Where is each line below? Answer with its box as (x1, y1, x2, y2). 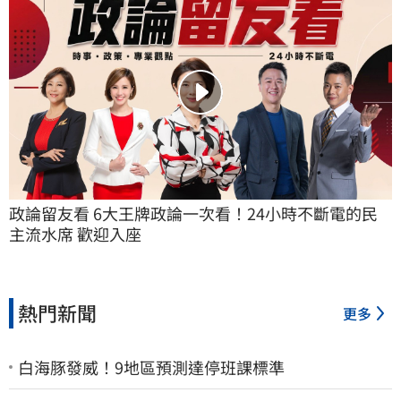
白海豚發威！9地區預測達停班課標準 (18, 354, 285, 379)
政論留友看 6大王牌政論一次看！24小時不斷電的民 (9, 200, 378, 225)
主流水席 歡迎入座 (9, 221, 141, 245)
